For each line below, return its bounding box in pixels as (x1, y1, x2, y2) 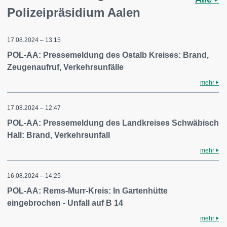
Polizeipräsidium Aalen (7, 6, 140, 19)
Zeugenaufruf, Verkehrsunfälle (7, 63, 124, 71)
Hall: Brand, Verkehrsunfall (7, 131, 110, 139)
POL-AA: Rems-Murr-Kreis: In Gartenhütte (7, 186, 168, 195)
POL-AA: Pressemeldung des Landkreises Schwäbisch (7, 119, 219, 127)
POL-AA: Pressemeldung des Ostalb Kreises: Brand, (7, 51, 209, 59)
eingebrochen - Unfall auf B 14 (7, 199, 123, 207)
